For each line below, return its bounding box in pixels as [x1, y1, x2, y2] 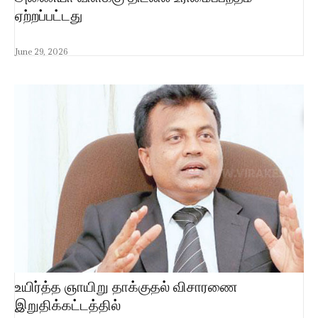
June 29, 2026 [15, 45, 67, 57]
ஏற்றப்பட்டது [15, 5, 82, 26]
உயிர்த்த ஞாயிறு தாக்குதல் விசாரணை [15, 277, 238, 297]
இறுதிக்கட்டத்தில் [15, 295, 121, 315]
